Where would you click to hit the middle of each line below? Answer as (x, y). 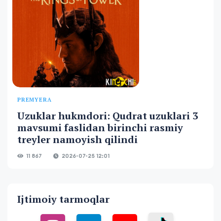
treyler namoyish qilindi (77, 139)
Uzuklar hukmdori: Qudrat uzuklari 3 (108, 115)
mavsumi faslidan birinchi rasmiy (100, 127)
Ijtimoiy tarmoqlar (63, 199)
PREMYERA (35, 99)
